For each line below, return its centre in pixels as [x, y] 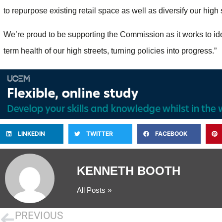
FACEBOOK [171, 133]
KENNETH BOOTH [129, 171]
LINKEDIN [31, 133]
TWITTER [100, 133]
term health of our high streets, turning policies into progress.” [110, 51]
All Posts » [94, 190]
